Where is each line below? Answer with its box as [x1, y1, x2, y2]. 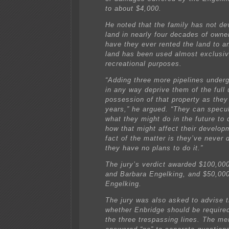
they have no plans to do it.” [105, 144, 203, 152]
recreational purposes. [105, 60, 182, 68]
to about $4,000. [105, 5, 162, 13]
